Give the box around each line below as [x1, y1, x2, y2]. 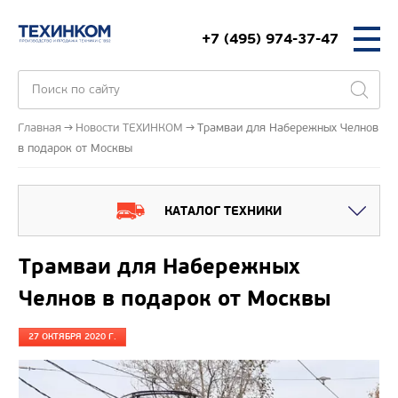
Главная [18, 120, 61, 135]
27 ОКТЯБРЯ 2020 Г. [28, 331, 116, 342]
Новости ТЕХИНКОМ [76, 120, 183, 135]
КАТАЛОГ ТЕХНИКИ [164, 203, 282, 219]
